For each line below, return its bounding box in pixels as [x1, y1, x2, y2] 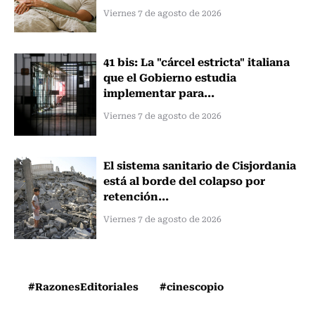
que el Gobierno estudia [103, 68, 236, 86]
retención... [103, 187, 169, 205]
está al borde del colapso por [103, 172, 265, 189]
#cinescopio [160, 278, 224, 295]
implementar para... [103, 84, 214, 101]
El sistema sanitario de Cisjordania [103, 156, 296, 174]
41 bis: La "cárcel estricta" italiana [103, 53, 290, 70]
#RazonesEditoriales [28, 278, 139, 295]
